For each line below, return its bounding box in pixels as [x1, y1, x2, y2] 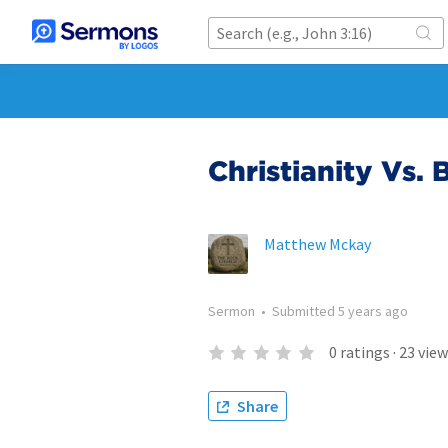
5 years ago [338, 302, 408, 320]
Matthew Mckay [264, 234, 371, 254]
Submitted [272, 302, 338, 320]
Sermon [208, 302, 255, 320]
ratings [339, 342, 390, 362]
